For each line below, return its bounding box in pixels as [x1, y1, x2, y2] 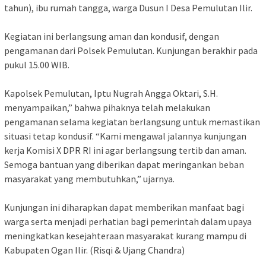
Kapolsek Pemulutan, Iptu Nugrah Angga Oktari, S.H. [4, 87, 218, 99]
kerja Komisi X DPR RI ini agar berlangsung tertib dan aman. [4, 144, 246, 156]
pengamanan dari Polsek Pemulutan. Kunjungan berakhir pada [4, 44, 258, 56]
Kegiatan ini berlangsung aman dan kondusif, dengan [4, 30, 219, 42]
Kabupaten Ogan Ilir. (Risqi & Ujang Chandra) [4, 243, 185, 256]
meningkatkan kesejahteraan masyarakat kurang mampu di [4, 229, 246, 242]
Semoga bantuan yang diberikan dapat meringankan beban [4, 158, 244, 170]
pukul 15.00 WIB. [4, 58, 69, 71]
